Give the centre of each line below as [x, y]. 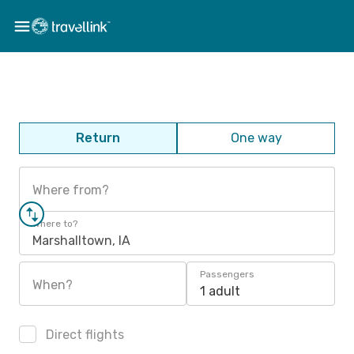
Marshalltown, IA [81, 241]
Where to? [55, 224]
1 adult [220, 291]
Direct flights [83, 335]
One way [256, 138]
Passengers [227, 274]
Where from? [71, 190]
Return [98, 138]
